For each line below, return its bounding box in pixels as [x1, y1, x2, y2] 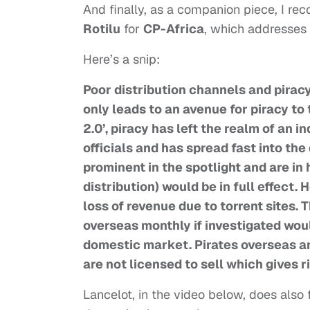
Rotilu [83, 21, 120, 37]
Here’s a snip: [83, 51, 160, 68]
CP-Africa [143, 21, 204, 37]
